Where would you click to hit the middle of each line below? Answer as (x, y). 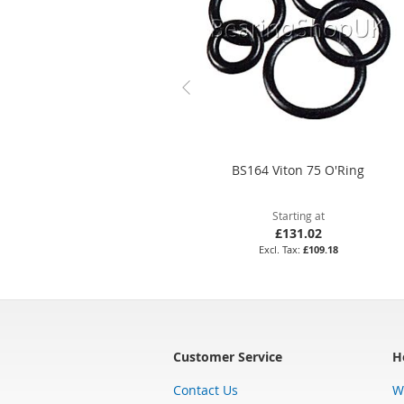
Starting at (298, 215)
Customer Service (228, 356)
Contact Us (206, 390)
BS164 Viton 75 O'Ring (298, 170)
